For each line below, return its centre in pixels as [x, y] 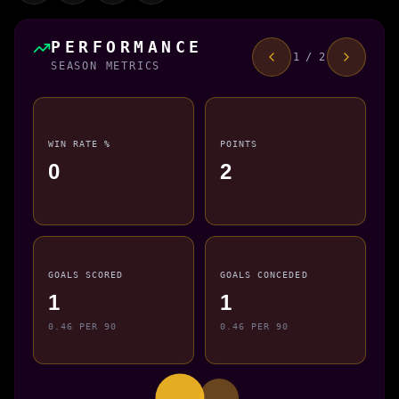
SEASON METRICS [106, 65]
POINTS [239, 144]
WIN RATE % [80, 144]
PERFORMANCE [127, 46]
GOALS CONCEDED [264, 275]
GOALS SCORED [86, 275]
